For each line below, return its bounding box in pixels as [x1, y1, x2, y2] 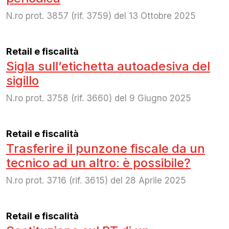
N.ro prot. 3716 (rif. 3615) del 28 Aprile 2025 [6, 175, 186, 186]
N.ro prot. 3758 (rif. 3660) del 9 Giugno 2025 [6, 93, 191, 103]
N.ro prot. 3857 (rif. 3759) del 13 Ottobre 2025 [6, 10, 196, 21]
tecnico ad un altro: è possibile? [6, 155, 191, 170]
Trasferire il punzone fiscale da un [6, 141, 205, 156]
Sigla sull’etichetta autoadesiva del [6, 58, 210, 74]
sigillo [6, 73, 39, 88]
